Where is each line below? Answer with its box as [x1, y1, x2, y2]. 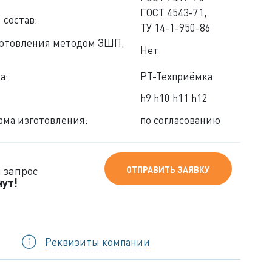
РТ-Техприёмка [140, 69, 212, 83]
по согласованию [140, 113, 220, 126]
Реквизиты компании [45, 235, 150, 248]
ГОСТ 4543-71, [140, 5, 207, 19]
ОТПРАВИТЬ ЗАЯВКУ [126, 164, 210, 175]
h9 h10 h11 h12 [140, 91, 208, 104]
